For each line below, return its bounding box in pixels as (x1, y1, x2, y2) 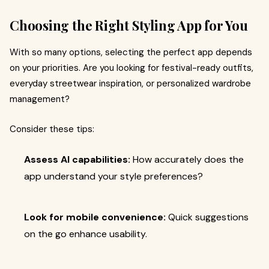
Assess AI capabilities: (24, 153, 130, 166)
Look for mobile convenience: (24, 211, 166, 223)
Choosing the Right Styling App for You (10, 16, 248, 34)
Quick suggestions (166, 211, 249, 223)
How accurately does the (130, 153, 244, 166)
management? (10, 93, 70, 105)
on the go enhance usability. (24, 228, 147, 240)
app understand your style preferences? (24, 170, 203, 183)
